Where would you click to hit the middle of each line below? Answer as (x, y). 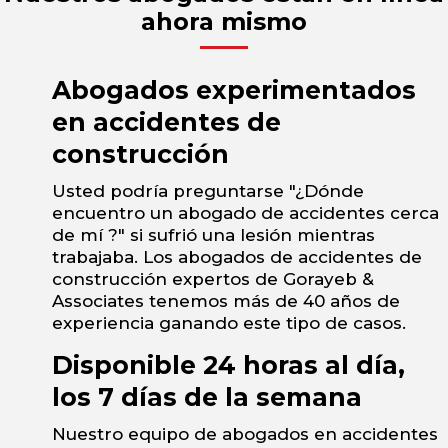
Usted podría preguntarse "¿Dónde (208, 191)
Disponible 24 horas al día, (228, 365)
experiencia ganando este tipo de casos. (229, 323)
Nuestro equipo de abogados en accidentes (245, 434)
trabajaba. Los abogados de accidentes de (237, 257)
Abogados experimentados (234, 90)
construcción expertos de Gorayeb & (213, 279)
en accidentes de (166, 122)
